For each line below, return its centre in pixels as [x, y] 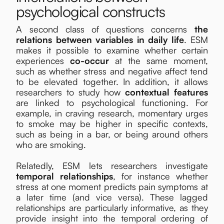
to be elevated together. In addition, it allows [112, 81]
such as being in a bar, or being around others [112, 134]
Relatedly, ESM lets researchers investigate [112, 165]
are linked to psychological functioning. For [112, 102]
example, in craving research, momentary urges [112, 113]
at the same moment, [158, 60]
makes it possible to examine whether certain [112, 50]
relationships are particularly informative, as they [112, 207]
